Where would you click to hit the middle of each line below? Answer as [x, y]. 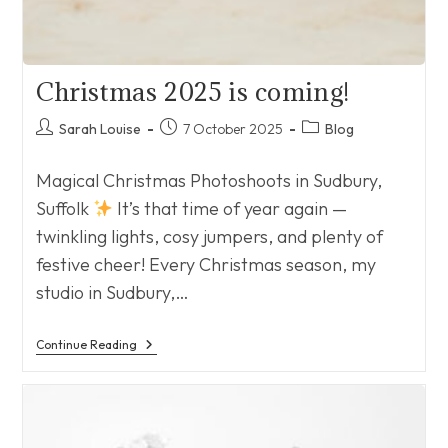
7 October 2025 [232, 128]
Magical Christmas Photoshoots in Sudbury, [208, 180]
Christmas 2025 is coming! [192, 91]
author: [57, 147]
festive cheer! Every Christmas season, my [205, 264]
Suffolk [64, 208]
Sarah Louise [99, 128]
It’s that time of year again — [230, 208]
